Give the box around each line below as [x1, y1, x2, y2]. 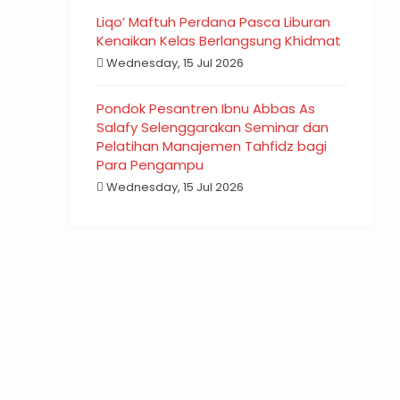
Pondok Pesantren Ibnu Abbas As [96, 99, 316, 118]
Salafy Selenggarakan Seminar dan [96, 118, 329, 137]
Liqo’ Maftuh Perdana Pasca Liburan [96, 12, 331, 31]
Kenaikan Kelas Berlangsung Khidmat [96, 31, 342, 50]
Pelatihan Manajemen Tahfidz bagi [96, 137, 328, 155]
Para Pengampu [96, 155, 204, 174]
